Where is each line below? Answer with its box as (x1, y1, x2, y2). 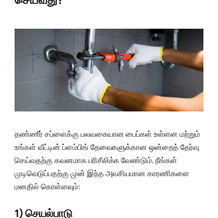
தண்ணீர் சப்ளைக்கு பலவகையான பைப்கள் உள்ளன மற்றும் (15, 129, 200, 139)
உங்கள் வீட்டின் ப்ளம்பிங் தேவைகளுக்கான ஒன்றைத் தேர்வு (15, 143, 200, 152)
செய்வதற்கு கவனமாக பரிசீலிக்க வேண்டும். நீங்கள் (15, 156, 178, 165)
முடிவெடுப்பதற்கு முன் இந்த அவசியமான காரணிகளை (15, 169, 190, 179)
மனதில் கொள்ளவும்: (15, 182, 80, 192)
